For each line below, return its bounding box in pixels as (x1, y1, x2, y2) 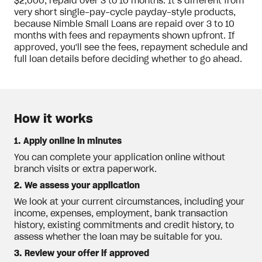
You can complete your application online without (14, 154, 225, 162)
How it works (14, 113, 93, 125)
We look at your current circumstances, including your (14, 198, 244, 206)
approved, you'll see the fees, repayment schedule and (14, 44, 248, 52)
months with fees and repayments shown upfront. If (14, 32, 235, 40)
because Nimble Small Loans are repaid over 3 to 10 (14, 20, 235, 29)
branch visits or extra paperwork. (14, 166, 157, 174)
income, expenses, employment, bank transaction (14, 210, 227, 218)
